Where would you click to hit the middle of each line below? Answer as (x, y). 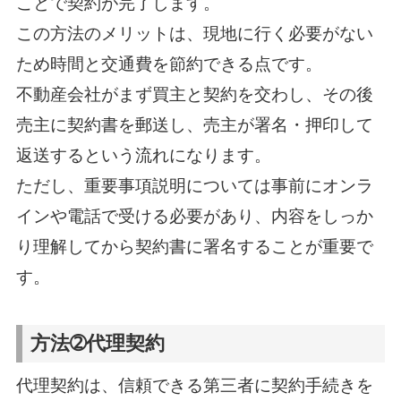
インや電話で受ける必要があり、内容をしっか (194, 216)
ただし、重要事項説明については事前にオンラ (194, 185)
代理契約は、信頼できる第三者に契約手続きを (194, 386)
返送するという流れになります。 (143, 155)
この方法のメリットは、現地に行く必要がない (194, 33)
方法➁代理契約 (98, 343)
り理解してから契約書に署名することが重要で (194, 246)
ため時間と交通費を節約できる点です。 (169, 64)
